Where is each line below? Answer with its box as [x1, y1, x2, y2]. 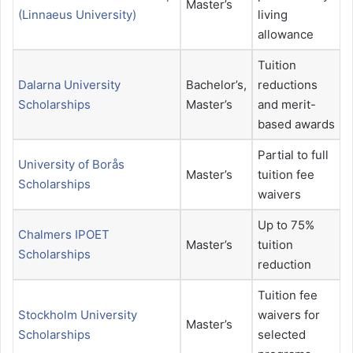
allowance [258, 27, 314, 43]
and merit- [258, 97, 316, 113]
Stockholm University [18, 307, 137, 323]
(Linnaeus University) [18, 7, 136, 23]
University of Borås [18, 157, 124, 173]
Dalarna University [18, 77, 121, 93]
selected [258, 327, 306, 343]
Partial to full [258, 147, 329, 163]
